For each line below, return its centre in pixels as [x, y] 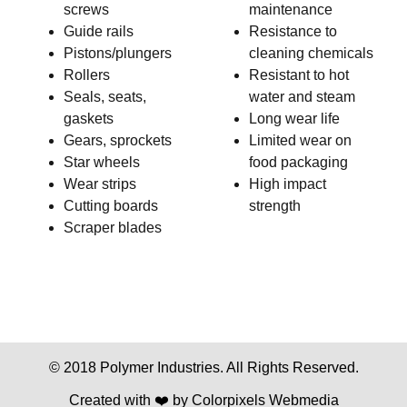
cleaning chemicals [311, 53]
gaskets [89, 118]
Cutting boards [111, 205]
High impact [288, 184]
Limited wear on [300, 140]
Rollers [87, 74]
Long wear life [294, 118]
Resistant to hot [299, 74]
